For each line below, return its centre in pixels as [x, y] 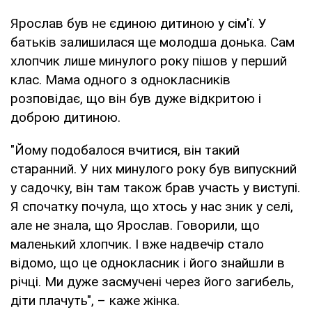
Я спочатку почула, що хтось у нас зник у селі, [152, 206]
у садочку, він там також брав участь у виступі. [155, 187]
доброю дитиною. [65, 117]
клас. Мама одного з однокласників [120, 79]
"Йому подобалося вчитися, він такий [125, 150]
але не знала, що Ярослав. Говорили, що [135, 225]
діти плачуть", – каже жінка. [95, 300]
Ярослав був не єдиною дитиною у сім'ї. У [139, 23]
